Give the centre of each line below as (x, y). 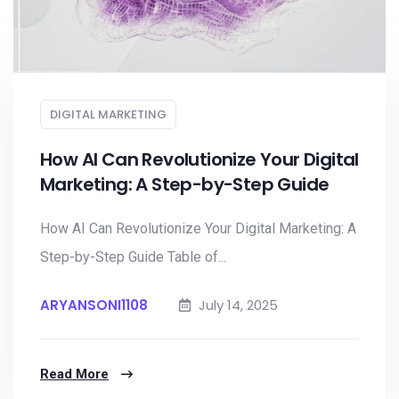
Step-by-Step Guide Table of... (133, 257)
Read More (74, 374)
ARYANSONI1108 (94, 305)
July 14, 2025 (236, 305)
